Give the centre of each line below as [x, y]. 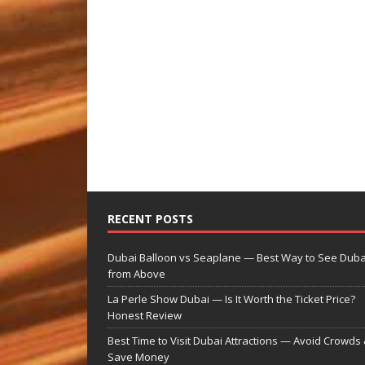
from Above [136, 273]
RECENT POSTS [150, 218]
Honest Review [145, 315]
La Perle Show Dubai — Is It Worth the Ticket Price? [231, 299]
